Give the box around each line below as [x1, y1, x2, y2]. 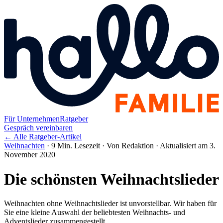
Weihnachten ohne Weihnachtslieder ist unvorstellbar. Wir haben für [4, 199, 217, 208]
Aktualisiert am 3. [160, 141, 216, 150]
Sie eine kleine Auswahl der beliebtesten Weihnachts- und [4, 208, 185, 217]
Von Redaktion [107, 141, 154, 150]
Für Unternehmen [4, 114, 60, 123]
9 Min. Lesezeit [51, 141, 100, 150]
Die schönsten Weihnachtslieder [4, 170, 219, 188]
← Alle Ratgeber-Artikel [4, 132, 82, 141]
